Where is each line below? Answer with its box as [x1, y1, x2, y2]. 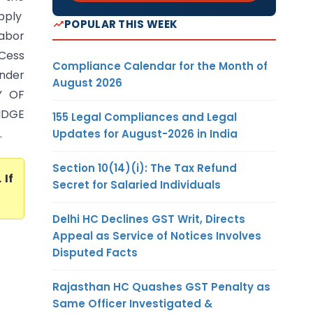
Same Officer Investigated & [52, 296, 212, 311]
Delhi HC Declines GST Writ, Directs [52, 211, 245, 226]
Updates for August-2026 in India [52, 126, 238, 141]
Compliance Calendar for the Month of [52, 58, 268, 73]
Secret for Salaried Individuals [52, 177, 221, 192]
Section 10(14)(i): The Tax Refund [52, 160, 237, 175]
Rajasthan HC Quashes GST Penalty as [52, 279, 270, 294]
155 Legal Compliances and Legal [52, 109, 237, 124]
